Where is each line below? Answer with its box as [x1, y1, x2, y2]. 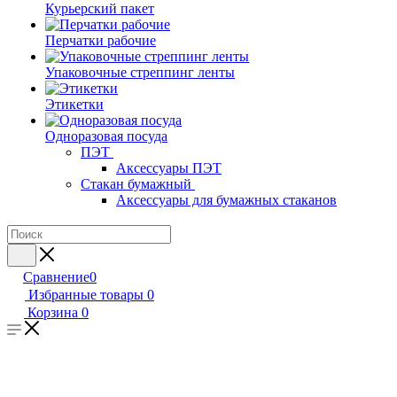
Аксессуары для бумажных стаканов [116, 192, 337, 207]
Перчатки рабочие [45, 33, 156, 48]
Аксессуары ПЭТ [116, 160, 222, 175]
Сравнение [23, 269, 90, 284]
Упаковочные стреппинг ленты [45, 65, 235, 80]
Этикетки [45, 97, 104, 112]
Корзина [27, 305, 78, 320]
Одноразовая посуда [45, 128, 167, 144]
